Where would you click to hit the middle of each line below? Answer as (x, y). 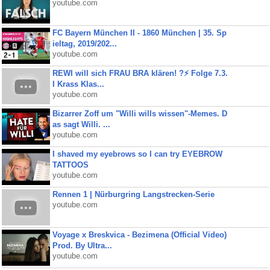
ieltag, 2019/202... (84, 44)
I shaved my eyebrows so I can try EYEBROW (137, 154)
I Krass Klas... (78, 84)
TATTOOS (70, 165)
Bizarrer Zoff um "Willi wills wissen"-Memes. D (140, 114)
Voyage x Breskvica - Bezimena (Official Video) (139, 235)
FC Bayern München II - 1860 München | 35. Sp (139, 33)
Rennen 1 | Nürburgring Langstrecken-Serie (133, 194)
